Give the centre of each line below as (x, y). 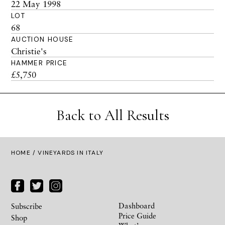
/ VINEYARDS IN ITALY (67, 153)
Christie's (29, 51)
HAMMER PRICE (39, 63)
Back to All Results (113, 115)
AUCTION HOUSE (42, 39)
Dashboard (137, 205)
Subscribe (27, 206)
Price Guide (137, 215)
